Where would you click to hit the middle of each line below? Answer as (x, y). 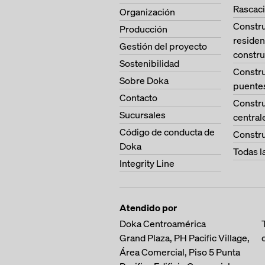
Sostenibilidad (149, 63)
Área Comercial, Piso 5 (167, 252)
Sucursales (143, 115)
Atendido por (148, 208)
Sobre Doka (144, 80)
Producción (143, 29)
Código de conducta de (167, 132)
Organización (147, 12)
